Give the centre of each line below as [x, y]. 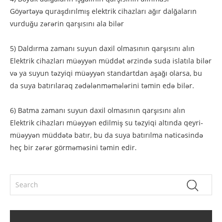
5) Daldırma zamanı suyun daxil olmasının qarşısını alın [102, 48]
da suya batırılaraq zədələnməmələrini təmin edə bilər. [102, 85]
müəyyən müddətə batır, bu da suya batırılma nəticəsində [107, 135]
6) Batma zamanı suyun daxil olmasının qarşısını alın [98, 110]
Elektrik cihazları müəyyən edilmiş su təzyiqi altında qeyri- [107, 122]
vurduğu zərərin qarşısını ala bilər [67, 23]
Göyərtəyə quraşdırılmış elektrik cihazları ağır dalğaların [103, 11]
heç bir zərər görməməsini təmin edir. [73, 147]
